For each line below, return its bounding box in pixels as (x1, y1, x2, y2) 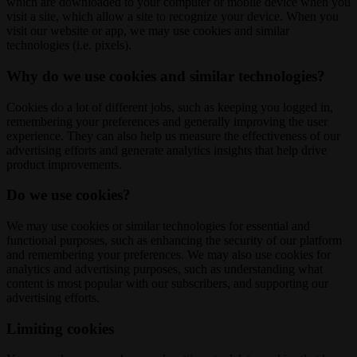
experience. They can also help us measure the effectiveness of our (6, 128, 340, 143)
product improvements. (6, 157, 122, 171)
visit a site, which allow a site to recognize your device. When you (6, 10, 339, 24)
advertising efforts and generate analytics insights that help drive (6, 143, 327, 157)
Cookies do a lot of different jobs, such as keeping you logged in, (6, 100, 333, 114)
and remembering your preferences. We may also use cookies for (6, 248, 331, 261)
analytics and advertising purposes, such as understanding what (6, 262, 323, 276)
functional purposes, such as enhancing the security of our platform (6, 233, 342, 247)
